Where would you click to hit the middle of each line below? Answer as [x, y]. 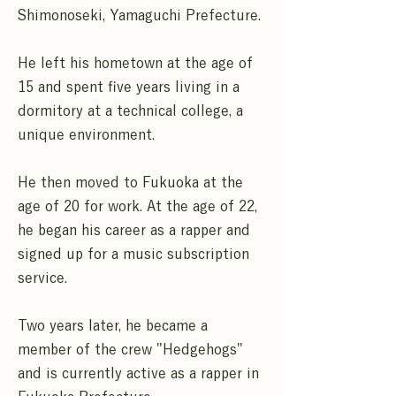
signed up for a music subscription [133, 254]
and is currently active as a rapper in [138, 373]
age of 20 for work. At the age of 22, [137, 206]
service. [42, 278]
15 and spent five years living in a [129, 87]
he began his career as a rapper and [134, 230]
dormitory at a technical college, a [130, 110]
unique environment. [86, 134]
